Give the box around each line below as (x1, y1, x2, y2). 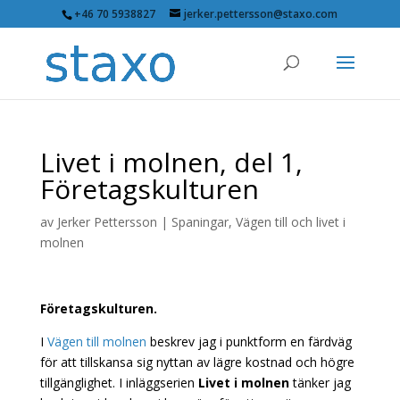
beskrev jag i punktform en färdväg (146, 333, 352, 350)
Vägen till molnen (46, 333, 146, 350)
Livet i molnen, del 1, (39, 144, 303, 180)
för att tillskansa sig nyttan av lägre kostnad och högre (39, 354, 354, 371)
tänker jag (292, 374, 351, 391)
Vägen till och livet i (235, 213, 346, 230)
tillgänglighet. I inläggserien (39, 374, 198, 391)
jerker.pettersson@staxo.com (184, 6, 338, 21)
